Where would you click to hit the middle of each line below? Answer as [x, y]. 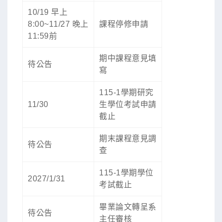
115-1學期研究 [126, 93]
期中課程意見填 [128, 58]
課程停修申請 [124, 24]
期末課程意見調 [128, 139]
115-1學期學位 [126, 173]
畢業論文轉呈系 [128, 207]
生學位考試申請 [128, 105]
